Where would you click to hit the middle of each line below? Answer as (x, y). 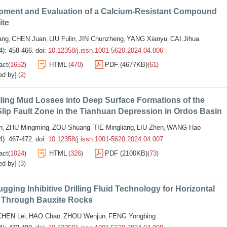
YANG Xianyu (147, 39)
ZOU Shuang (71, 127)
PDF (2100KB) (126, 153)
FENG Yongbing (132, 216)
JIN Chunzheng (101, 39)
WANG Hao (184, 127)
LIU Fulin (62, 39)
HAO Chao (45, 216)
